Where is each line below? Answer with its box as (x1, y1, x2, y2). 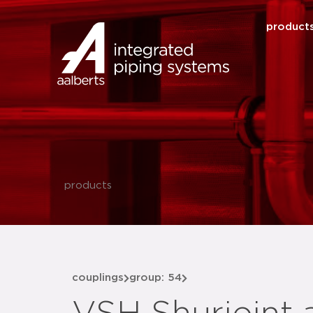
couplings (72, 272, 124, 283)
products (64, 180, 112, 191)
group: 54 (129, 272, 182, 283)
